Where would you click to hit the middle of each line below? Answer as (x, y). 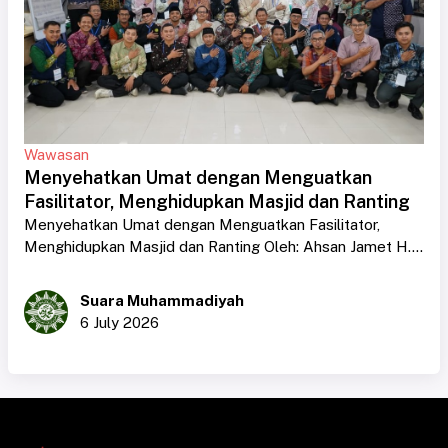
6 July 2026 (119, 323)
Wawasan (56, 155)
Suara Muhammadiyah (162, 301)
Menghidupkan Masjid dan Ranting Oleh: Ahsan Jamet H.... (223, 247)
